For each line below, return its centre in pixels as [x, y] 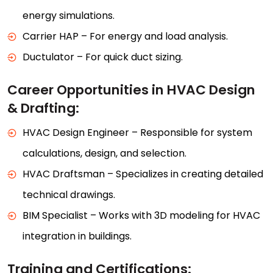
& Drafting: [43, 108]
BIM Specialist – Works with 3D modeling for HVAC [141, 215]
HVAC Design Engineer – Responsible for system [137, 132]
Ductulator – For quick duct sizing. [103, 57]
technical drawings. [69, 194]
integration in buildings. [77, 236]
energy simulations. [69, 15]
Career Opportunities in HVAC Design [131, 90]
